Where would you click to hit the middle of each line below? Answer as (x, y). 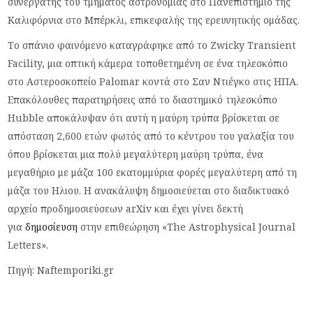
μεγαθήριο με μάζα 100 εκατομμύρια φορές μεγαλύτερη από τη (153, 172)
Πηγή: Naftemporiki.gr (61, 270)
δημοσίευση (52, 226)
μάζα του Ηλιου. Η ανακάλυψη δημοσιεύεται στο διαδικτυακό (149, 190)
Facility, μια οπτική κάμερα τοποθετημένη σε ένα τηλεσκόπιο (148, 63)
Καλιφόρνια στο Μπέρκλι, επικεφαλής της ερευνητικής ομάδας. (154, 20)
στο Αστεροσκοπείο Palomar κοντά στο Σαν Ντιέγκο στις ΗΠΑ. (153, 81)
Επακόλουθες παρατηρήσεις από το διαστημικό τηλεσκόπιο (143, 99)
